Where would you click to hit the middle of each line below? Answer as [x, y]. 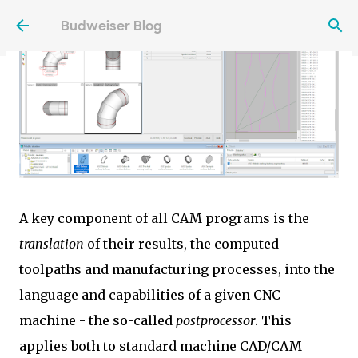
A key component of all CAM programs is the [164, 218]
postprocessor [215, 320]
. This [273, 320]
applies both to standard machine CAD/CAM [161, 346]
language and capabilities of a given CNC [150, 294]
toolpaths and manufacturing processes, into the [177, 269]
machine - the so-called [97, 320]
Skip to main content [179, 20]
